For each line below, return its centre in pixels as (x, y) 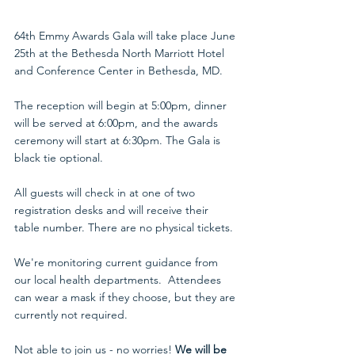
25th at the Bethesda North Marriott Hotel (121, 53)
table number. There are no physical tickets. (124, 228)
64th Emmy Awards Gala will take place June (126, 36)
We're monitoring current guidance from (118, 263)
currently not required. (73, 315)
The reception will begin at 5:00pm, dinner (122, 106)
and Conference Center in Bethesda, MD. (118, 71)
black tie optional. (60, 158)
